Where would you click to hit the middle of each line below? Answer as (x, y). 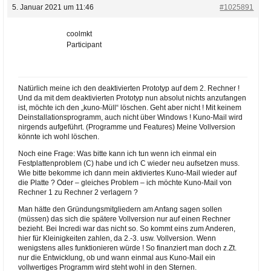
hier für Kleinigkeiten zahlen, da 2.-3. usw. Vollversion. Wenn (117, 238)
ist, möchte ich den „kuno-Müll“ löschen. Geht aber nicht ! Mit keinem (129, 108)
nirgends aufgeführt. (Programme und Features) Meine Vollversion (126, 127)
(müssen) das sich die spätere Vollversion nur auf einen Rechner (124, 219)
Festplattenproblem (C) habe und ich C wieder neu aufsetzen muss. (129, 163)
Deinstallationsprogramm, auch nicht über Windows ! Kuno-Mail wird (130, 117)
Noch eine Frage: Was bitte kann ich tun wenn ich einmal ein (117, 154)
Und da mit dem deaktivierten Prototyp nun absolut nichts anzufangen (132, 98)
